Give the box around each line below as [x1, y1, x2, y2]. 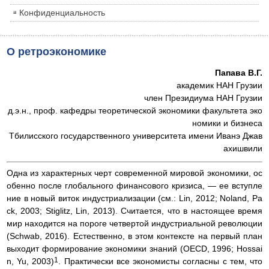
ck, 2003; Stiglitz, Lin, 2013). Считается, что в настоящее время [7, 206, 262, 216]
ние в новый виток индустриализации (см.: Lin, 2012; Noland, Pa [7, 193, 262, 204]
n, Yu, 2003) [7, 256, 55, 267]
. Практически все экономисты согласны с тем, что [58, 256, 263, 267]
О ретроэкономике [7, 46, 106, 58]
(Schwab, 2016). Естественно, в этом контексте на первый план [7, 231, 262, 241]
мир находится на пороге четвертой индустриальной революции [7, 219, 262, 229]
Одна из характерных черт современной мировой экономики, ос [7, 168, 262, 178]
